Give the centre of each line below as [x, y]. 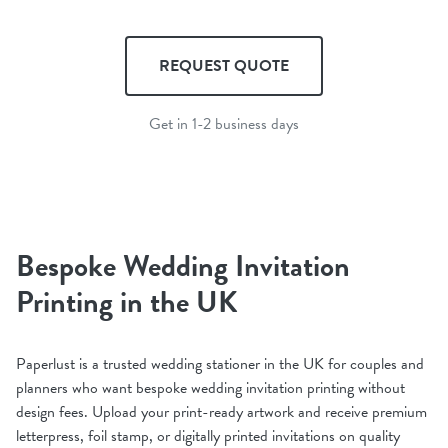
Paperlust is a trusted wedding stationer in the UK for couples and [220, 363]
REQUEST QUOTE [224, 65]
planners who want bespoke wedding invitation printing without [210, 387]
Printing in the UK [127, 301]
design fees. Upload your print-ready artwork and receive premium [221, 411]
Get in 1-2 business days [224, 123]
